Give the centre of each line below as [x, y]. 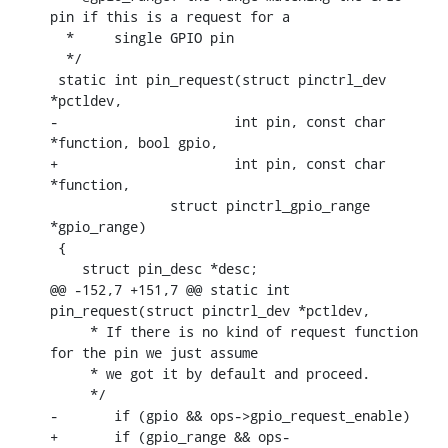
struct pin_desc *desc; [66, 268]
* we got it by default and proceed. [70, 373]
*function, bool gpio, [134, 142]
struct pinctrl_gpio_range [66, 205]
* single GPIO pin [58, 37]
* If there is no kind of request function [70, 331]
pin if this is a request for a [170, 16]
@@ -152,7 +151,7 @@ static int [170, 289]
